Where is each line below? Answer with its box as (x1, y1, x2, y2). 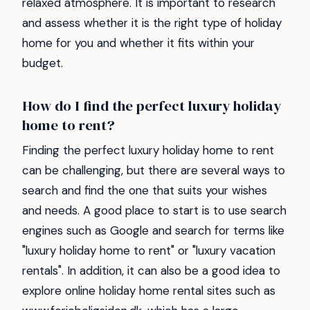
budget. (22, 55, 63, 71)
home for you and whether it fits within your (22, 35, 255, 51)
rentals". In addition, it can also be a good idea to (22, 263, 280, 279)
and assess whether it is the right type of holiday (22, 15, 282, 30)
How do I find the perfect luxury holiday (22, 95, 281, 116)
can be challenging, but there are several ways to (22, 163, 285, 179)
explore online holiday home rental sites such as (22, 283, 275, 299)
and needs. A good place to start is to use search (22, 203, 286, 219)
